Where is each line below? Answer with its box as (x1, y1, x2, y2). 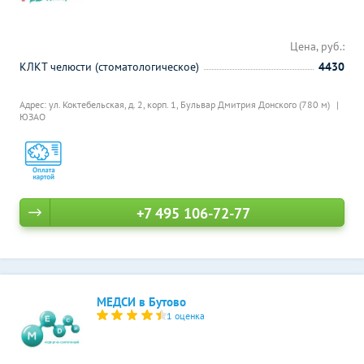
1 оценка (167, 310, 206, 322)
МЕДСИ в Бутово (97, 294, 186, 310)
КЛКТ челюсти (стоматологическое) (19, 59, 199, 74)
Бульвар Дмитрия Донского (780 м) (180, 98, 332, 110)
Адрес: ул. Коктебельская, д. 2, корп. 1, (19, 98, 180, 110)
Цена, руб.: (290, 39, 344, 54)
